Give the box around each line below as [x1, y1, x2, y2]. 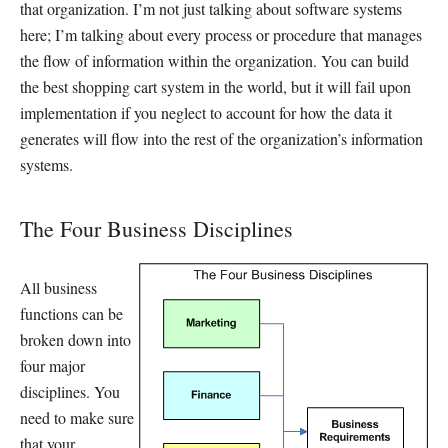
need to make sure [20, 406, 134, 428]
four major [20, 354, 85, 376]
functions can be [20, 302, 123, 324]
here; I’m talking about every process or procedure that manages [20, 23, 422, 45]
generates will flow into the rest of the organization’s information [20, 127, 423, 149]
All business [20, 276, 97, 298]
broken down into [20, 328, 131, 350]
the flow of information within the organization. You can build [20, 49, 409, 71]
